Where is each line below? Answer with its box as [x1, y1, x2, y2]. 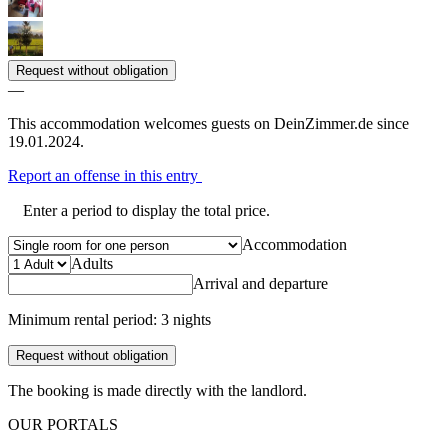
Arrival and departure [193, 275, 328, 293]
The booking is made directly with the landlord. [8, 382, 307, 400]
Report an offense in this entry [8, 167, 202, 185]
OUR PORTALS [8, 416, 118, 434]
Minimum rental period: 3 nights [8, 311, 211, 329]
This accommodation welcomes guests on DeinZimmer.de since [8, 115, 409, 133]
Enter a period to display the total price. [23, 202, 270, 220]
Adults [71, 255, 113, 273]
